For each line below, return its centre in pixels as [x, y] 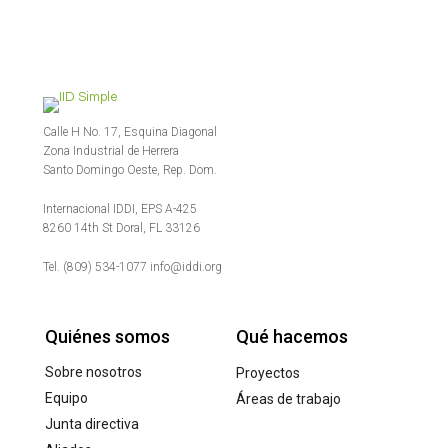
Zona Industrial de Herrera [111, 151]
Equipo [66, 398]
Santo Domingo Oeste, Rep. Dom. [130, 170]
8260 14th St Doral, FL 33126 [121, 228]
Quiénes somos [107, 336]
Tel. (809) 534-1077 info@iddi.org [132, 267]
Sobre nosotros [93, 372]
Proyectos [268, 373]
